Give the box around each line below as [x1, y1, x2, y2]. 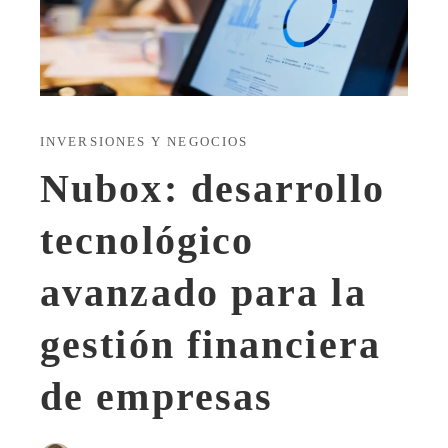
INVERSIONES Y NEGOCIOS [40, 135, 249, 150]
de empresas [40, 374, 274, 420]
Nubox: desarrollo [40, 166, 385, 212]
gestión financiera [40, 322, 381, 368]
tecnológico [40, 218, 255, 264]
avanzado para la [40, 270, 367, 316]
